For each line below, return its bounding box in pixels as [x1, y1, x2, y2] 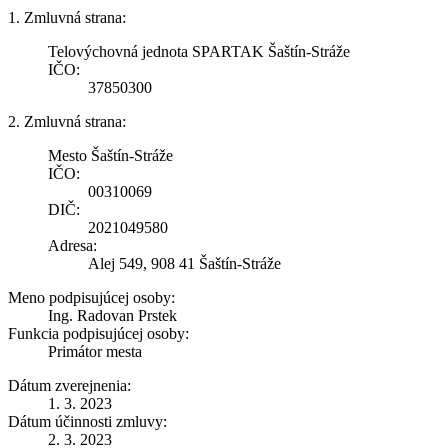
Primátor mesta [48, 342, 142, 360]
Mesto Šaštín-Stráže [48, 146, 173, 164]
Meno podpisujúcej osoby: [8, 288, 175, 306]
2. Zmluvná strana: [8, 112, 126, 130]
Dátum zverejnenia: [8, 376, 131, 394]
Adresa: [48, 236, 97, 254]
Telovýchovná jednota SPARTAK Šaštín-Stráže [48, 42, 350, 60]
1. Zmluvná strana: [8, 8, 126, 26]
